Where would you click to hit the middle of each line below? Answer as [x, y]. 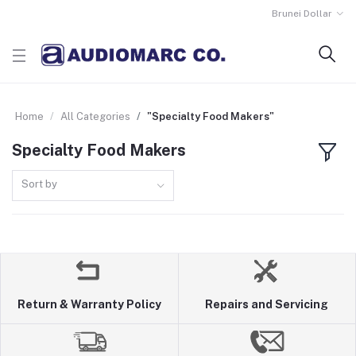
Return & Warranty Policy [89, 304]
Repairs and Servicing [267, 304]
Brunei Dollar [302, 14]
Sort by [40, 184]
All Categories [95, 116]
